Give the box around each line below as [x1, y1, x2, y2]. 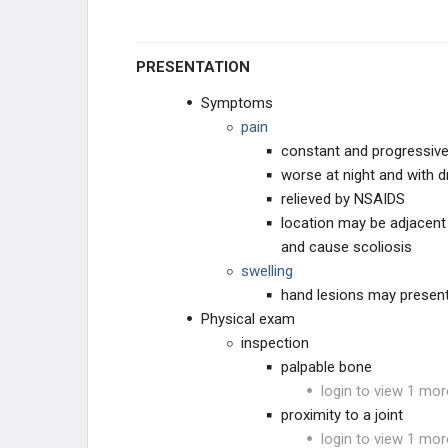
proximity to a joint [281, 406, 403, 424]
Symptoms [201, 94, 273, 112]
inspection [241, 334, 309, 352]
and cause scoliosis [281, 238, 412, 256]
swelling [241, 262, 293, 280]
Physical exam [201, 310, 295, 328]
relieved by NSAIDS [281, 190, 405, 208]
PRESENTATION [146, 58, 250, 76]
